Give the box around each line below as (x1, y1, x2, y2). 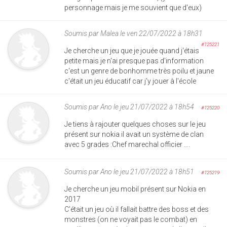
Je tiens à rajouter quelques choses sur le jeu (64, 120, 206, 128)
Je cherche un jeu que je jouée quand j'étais (64, 46, 199, 55)
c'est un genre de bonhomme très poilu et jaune (64, 66, 214, 75)
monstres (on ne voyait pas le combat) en (64, 215, 197, 223)
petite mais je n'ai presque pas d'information (64, 56, 204, 65)
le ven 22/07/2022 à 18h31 (119, 29, 203, 37)
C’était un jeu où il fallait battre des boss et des (64, 205, 209, 213)
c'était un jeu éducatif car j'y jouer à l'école (64, 77, 196, 85)
